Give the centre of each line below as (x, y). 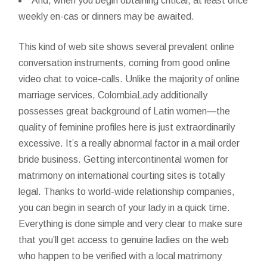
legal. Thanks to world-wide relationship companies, (127, 191)
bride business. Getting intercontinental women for (124, 159)
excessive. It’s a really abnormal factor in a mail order (129, 143)
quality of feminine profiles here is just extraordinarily (127, 127)
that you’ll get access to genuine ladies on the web (124, 240)
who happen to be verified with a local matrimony (120, 256)
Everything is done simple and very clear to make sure (131, 223)
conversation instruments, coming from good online (125, 63)
